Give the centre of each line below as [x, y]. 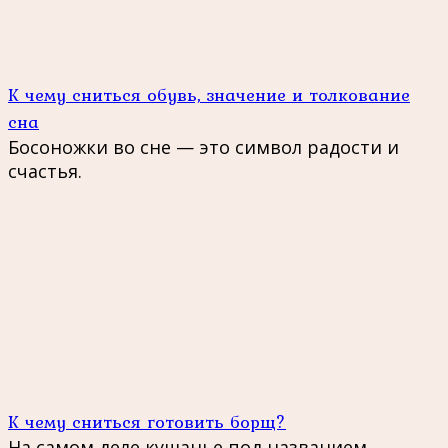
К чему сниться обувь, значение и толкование [209, 94]
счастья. [45, 170]
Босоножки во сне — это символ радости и [203, 146]
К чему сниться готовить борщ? [147, 421]
